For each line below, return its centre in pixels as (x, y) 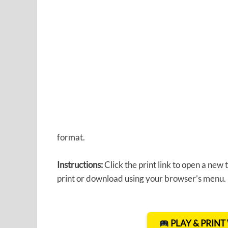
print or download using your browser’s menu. (141, 179)
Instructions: (80, 165)
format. (71, 137)
